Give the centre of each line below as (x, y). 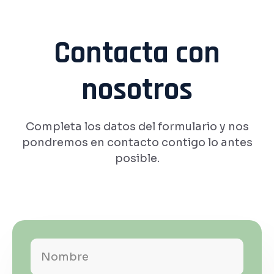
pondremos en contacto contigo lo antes (137, 142)
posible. (137, 158)
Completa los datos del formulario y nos (137, 126)
